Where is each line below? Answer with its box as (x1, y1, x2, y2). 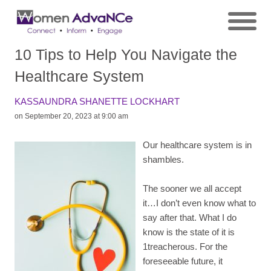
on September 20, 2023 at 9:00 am (15, 111, 128, 120)
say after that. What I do (142, 212, 237, 223)
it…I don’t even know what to (142, 197, 256, 208)
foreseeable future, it (142, 255, 223, 266)
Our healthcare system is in (142, 139, 252, 150)
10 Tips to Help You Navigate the (15, 46, 237, 63)
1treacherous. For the (142, 241, 227, 252)
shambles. (142, 154, 184, 165)
